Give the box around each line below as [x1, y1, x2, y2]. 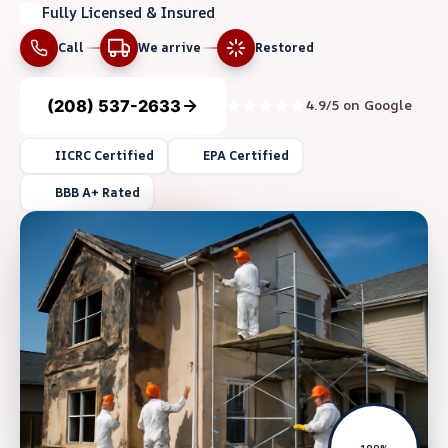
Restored [255, 39, 314, 57]
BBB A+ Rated [54, 183, 140, 201]
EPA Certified [202, 147, 289, 165]
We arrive [138, 39, 201, 57]
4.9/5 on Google [306, 96, 413, 115]
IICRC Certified [54, 147, 154, 165]
